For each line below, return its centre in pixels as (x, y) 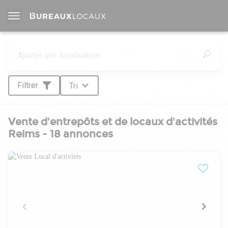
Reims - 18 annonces (61, 134)
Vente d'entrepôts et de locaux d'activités (113, 122)
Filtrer (27, 85)
